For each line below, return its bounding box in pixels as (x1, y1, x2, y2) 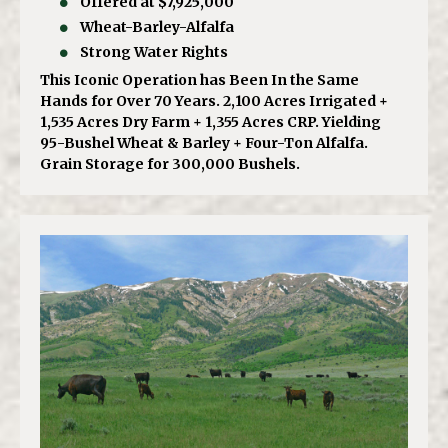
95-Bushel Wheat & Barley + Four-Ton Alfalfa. (40, 134, 368, 153)
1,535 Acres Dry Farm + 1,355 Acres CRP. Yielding (40, 113, 381, 132)
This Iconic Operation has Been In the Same (40, 71, 359, 90)
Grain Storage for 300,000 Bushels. (40, 155, 300, 174)
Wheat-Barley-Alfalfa (80, 18, 235, 37)
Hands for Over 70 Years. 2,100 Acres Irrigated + (40, 92, 388, 111)
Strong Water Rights (80, 43, 229, 62)
